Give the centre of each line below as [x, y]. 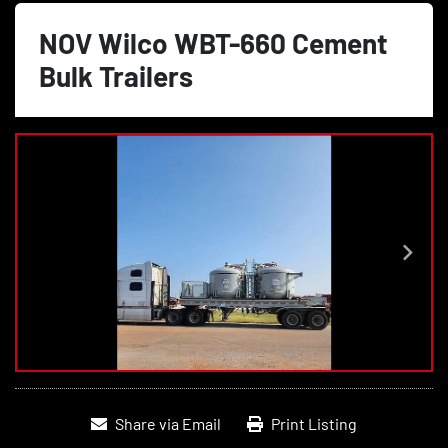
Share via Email [168, 424]
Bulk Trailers [116, 76]
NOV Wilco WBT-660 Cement [213, 43]
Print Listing [314, 424]
